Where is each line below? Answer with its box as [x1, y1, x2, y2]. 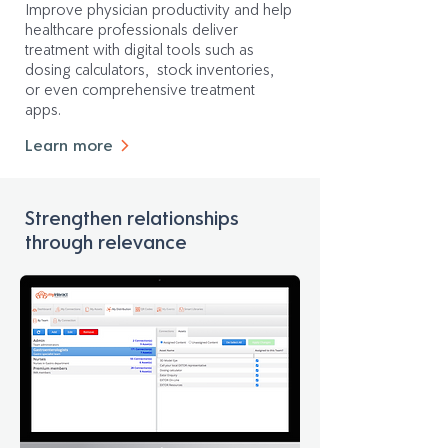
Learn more [25, 135, 113, 155]
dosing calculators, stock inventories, [25, 60, 274, 79]
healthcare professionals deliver [25, 20, 238, 39]
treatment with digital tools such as [25, 40, 254, 59]
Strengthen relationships [25, 206, 239, 230]
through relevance [25, 230, 187, 254]
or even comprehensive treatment [25, 80, 255, 99]
